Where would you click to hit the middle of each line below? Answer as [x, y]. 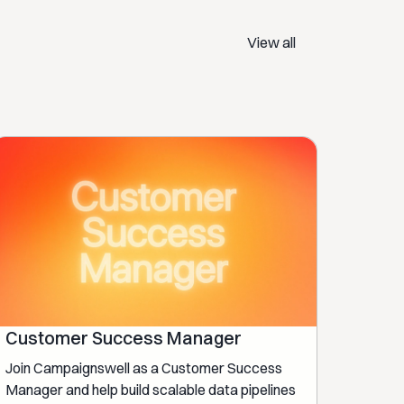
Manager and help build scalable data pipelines [151, 389]
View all [271, 42]
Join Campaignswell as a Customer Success [144, 367]
